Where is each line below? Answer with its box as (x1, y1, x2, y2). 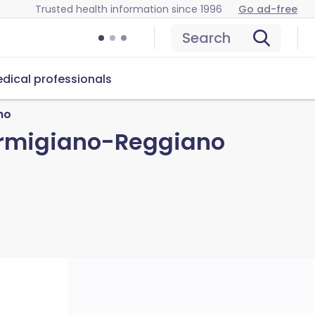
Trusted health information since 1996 (35, 1, 222, 16)
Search (182, 28, 231, 48)
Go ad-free (238, 1, 297, 16)
